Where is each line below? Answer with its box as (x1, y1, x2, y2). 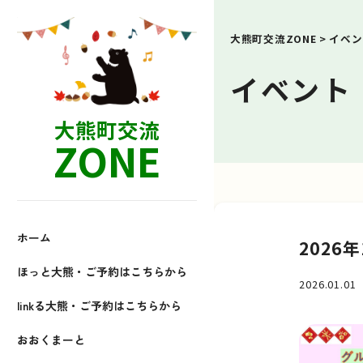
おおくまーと (16, 331, 85, 348)
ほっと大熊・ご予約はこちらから (16, 263, 187, 280)
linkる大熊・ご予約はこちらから (16, 297, 181, 314)
